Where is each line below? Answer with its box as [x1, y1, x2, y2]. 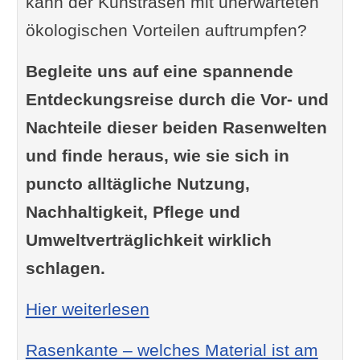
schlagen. [25, 259, 105, 278]
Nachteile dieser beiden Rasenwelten [25, 118, 327, 137]
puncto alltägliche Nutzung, [25, 174, 250, 194]
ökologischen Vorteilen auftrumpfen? [25, 21, 307, 40]
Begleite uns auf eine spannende [25, 62, 293, 81]
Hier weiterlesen [25, 300, 149, 319]
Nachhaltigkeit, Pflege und [25, 202, 240, 222]
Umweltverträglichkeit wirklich [25, 231, 272, 250]
